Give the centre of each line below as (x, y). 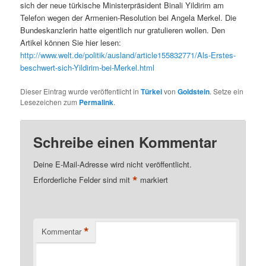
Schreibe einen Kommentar (125, 142)
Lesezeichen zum (50, 102)
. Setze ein (227, 91)
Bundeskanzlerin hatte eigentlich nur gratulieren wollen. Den (123, 30)
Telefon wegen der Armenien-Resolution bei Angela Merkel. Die (129, 17)
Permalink (96, 102)
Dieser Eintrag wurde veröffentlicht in (81, 91)
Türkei (152, 91)
